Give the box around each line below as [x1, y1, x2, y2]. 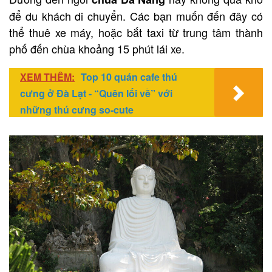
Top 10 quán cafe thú [81, 69, 177, 84]
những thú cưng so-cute [20, 102, 134, 117]
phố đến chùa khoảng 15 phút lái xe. [9, 40, 185, 56]
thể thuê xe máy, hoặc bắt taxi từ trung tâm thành [9, 24, 263, 40]
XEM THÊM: [20, 69, 75, 84]
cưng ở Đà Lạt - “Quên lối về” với [20, 86, 172, 100]
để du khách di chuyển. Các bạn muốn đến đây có [9, 7, 263, 24]
